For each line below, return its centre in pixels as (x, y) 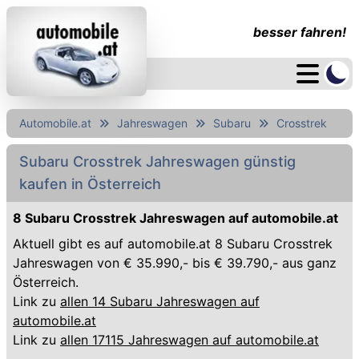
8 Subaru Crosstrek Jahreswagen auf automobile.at (175, 218)
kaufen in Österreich (90, 184)
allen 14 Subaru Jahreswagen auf (160, 301)
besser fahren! (300, 32)
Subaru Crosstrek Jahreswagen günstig (157, 161)
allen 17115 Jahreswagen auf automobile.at (190, 340)
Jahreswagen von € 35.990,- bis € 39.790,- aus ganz (175, 263)
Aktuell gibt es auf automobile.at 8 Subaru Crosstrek (173, 244)
